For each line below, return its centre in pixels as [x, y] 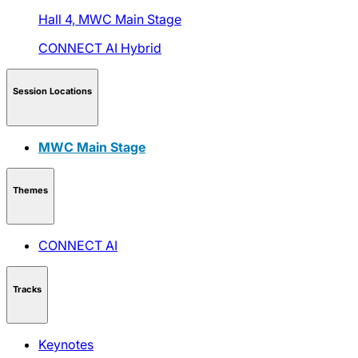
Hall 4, [58, 19]
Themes [30, 191]
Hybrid [141, 48]
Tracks [27, 289]
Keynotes [66, 345]
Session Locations [52, 91]
